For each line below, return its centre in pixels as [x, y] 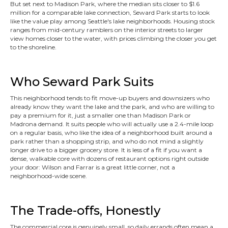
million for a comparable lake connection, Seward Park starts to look [110, 12]
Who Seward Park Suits [82, 82]
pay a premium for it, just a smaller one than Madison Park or [101, 115]
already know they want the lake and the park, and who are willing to [112, 107]
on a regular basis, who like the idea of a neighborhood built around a [111, 133]
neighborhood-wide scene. [49, 176]
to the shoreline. [33, 47]
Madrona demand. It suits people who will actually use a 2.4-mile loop [112, 124]
